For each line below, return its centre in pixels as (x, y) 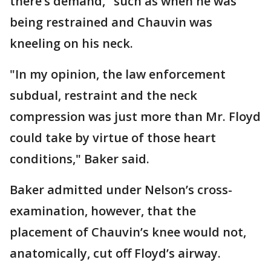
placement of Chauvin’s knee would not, (128, 232)
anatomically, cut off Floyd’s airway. (117, 253)
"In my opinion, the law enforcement (118, 74)
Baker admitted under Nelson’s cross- (121, 190)
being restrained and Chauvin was (111, 22)
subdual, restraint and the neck (103, 95)
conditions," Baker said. (81, 159)
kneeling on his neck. (73, 43)
